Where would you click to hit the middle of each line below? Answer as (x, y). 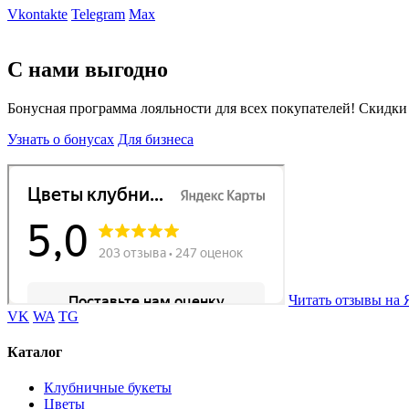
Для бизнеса (156, 139)
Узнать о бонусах (61, 139)
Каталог (35, 352)
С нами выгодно (88, 69)
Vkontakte (37, 15)
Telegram (98, 15)
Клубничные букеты (108, 388)
